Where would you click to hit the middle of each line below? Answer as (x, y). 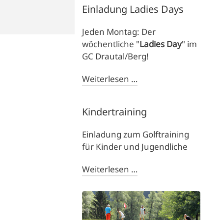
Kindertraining (115, 111)
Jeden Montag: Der (119, 31)
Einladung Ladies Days (133, 9)
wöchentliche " (111, 44)
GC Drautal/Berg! (116, 56)
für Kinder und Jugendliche (135, 146)
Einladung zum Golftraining (136, 134)
